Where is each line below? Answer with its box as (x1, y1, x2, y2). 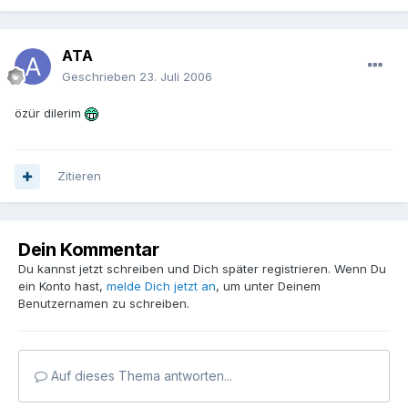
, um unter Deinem (216, 279, 321, 294)
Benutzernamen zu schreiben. (18, 296, 189, 311)
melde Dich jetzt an (107, 279, 216, 294)
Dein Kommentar (18, 239, 159, 261)
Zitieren (57, 168, 101, 184)
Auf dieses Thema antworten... (47, 368, 232, 384)
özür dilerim (15, 106, 85, 121)
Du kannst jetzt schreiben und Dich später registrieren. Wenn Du (18, 261, 386, 277)
